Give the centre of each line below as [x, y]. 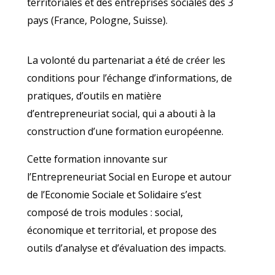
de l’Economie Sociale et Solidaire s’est [114, 195]
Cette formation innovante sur [97, 159]
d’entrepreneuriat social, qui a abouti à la [121, 114]
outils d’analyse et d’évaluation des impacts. [126, 248]
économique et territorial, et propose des [122, 230]
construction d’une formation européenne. [125, 131]
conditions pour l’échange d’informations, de [130, 78]
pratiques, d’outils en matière [94, 96]
